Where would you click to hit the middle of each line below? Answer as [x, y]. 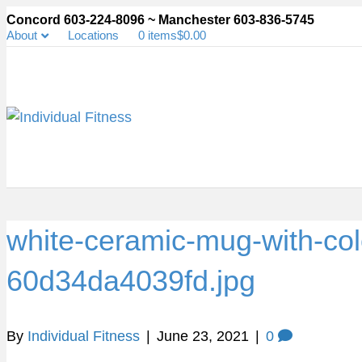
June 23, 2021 [203, 337]
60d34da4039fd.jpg [131, 281]
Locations [93, 36]
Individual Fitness [84, 337]
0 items [158, 36]
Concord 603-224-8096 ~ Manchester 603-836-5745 [160, 20]
